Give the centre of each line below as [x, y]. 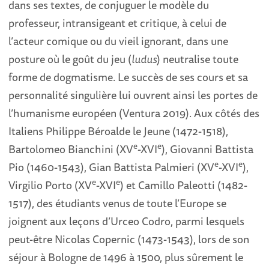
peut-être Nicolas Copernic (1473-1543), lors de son [129, 239]
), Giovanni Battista [208, 149]
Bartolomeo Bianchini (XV [71, 149]
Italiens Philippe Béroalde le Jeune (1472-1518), [119, 131]
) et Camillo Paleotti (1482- [184, 185]
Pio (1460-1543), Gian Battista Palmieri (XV [112, 167]
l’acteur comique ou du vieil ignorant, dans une [119, 41]
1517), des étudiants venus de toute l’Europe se [118, 203]
